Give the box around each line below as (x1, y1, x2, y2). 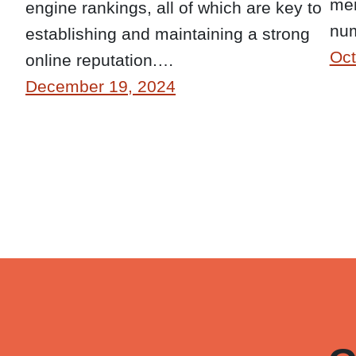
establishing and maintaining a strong (25, 24, 310, 43)
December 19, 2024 (25, 76, 176, 95)
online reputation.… (25, 50, 174, 69)
